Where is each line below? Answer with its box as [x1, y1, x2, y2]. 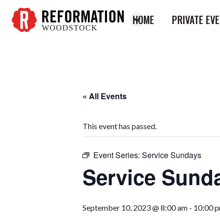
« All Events [82, 90, 127, 102]
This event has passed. [82, 121, 157, 131]
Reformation [12, 32, 55, 41]
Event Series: [93, 149, 142, 161]
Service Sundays [142, 149, 201, 161]
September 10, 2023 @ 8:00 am [82, 203, 188, 212]
